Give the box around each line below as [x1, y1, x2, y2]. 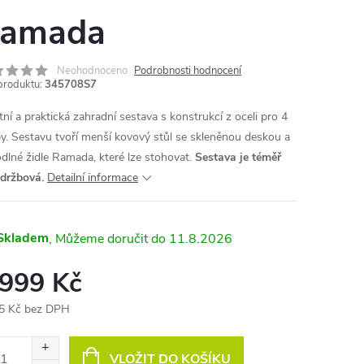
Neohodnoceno [57, 63, 128, 78]
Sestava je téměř [195, 149, 281, 165]
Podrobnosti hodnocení [134, 63, 241, 78]
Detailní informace [47, 170, 138, 185]
